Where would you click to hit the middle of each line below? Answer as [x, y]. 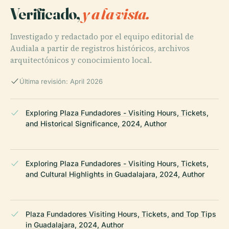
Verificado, [46, 13]
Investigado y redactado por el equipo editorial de [102, 36]
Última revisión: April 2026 [61, 81]
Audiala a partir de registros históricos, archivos [100, 48]
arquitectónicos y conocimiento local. [81, 60]
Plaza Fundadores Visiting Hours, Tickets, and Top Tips [121, 214]
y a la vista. [116, 13]
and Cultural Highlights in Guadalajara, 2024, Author [115, 174]
